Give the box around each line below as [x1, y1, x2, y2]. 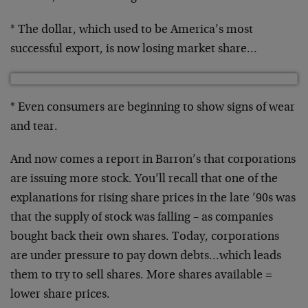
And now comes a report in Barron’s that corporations [10, 154, 296, 166]
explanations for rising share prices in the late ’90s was [10, 192, 296, 205]
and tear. [10, 121, 58, 133]
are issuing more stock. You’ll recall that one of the [10, 173, 278, 186]
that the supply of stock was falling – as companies [10, 212, 273, 224]
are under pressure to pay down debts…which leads [10, 250, 281, 263]
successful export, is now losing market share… [10, 43, 257, 56]
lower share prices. [10, 289, 110, 301]
